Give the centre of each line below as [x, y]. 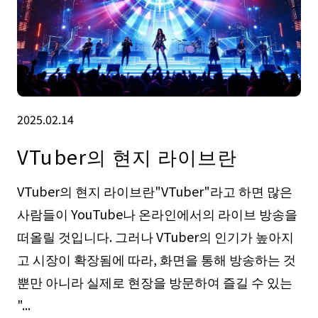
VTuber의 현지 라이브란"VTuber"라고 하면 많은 [154, 191]
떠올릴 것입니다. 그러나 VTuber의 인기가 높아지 [155, 236]
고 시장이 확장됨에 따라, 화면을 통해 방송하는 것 [156, 259]
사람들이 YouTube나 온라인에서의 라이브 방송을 [157, 213]
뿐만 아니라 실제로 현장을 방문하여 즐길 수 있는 [154, 281]
